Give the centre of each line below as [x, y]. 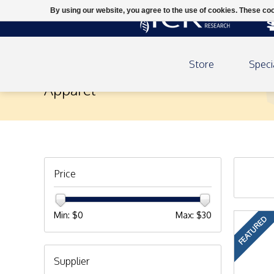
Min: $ [66, 215]
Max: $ [189, 215]
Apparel [70, 90]
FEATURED [253, 230]
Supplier [72, 261]
